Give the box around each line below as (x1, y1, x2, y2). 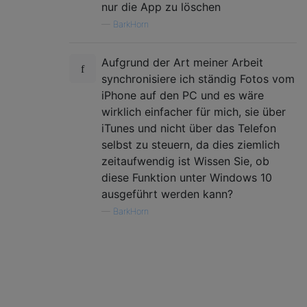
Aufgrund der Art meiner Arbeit (101, 55, 263, 69)
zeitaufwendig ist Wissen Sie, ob (101, 153, 269, 168)
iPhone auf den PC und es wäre (101, 88, 264, 102)
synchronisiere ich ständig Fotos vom (101, 71, 295, 86)
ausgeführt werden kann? (101, 186, 233, 201)
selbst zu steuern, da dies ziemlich (101, 137, 280, 151)
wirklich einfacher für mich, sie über (101, 104, 286, 119)
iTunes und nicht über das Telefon (101, 121, 276, 135)
